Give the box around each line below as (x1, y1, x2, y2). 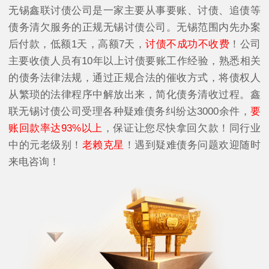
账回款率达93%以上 (8, 122, 103, 134)
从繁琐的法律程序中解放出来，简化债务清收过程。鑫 (8, 88, 261, 100)
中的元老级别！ (8, 139, 82, 151)
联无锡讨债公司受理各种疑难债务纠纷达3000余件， (8, 105, 250, 117)
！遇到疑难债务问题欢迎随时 (124, 139, 261, 151)
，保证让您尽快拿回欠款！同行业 (102, 122, 261, 134)
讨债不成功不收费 (145, 38, 230, 50)
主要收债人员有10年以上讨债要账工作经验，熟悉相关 (8, 55, 261, 67)
